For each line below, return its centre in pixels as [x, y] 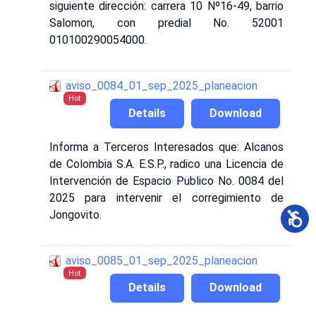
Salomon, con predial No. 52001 [166, 23]
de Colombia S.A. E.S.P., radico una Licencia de [166, 164]
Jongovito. [75, 214]
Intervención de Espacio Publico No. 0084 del [166, 181]
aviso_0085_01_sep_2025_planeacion [162, 260]
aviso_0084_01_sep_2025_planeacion [162, 86]
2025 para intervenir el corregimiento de [166, 197]
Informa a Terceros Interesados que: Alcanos [166, 147]
